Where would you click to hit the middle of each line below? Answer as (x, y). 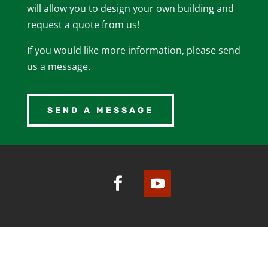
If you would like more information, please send (133, 50)
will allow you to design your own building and (130, 8)
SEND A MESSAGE (100, 110)
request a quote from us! (83, 24)
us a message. (58, 66)
